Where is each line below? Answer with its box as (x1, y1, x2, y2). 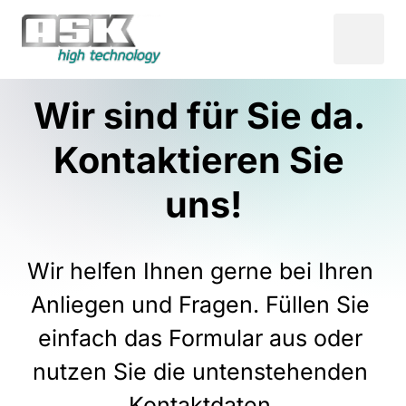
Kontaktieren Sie (53, 138, 344, 182)
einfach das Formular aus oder (37, 324, 362, 352)
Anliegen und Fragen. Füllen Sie (30, 290, 370, 318)
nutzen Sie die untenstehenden (32, 357, 368, 385)
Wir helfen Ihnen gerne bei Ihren (26, 256, 373, 285)
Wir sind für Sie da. (33, 93, 365, 138)
